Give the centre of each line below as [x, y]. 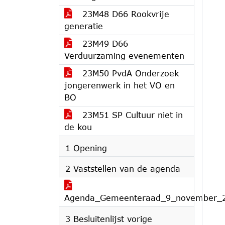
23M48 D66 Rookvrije [124, 14]
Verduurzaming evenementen [124, 55]
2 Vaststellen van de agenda [123, 168]
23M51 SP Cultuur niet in [131, 115]
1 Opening [86, 148]
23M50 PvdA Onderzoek [129, 73]
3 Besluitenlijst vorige [109, 219]
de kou [78, 127]
